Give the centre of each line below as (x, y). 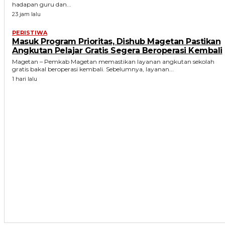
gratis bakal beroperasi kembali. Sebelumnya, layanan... (93, 69)
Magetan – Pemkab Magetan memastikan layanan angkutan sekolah (113, 62)
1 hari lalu (25, 79)
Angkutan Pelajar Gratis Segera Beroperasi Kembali (117, 51)
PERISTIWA (30, 33)
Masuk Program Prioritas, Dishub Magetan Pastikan (116, 42)
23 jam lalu (26, 14)
